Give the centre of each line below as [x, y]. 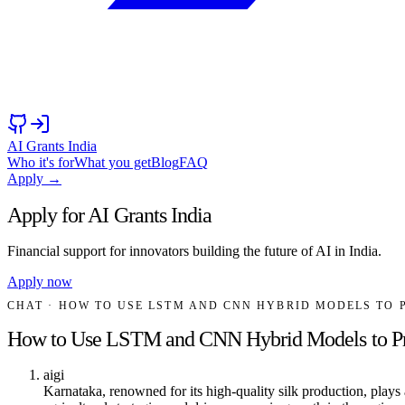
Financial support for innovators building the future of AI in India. [194, 250]
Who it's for [41, 162]
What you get [113, 162]
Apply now [40, 281]
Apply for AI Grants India [109, 215]
